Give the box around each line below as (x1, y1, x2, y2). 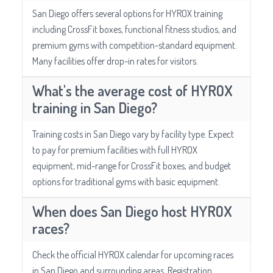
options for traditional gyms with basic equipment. (32, 175, 220, 188)
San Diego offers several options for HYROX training (32, 7, 222, 20)
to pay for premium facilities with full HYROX (32, 144, 197, 157)
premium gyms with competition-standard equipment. (32, 39, 237, 52)
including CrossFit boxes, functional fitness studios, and (32, 23, 236, 36)
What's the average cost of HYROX (32, 81, 233, 101)
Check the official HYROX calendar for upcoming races (32, 249, 233, 261)
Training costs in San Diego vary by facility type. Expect (32, 128, 234, 141)
